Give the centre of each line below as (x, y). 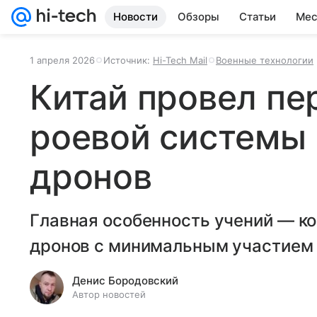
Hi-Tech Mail (180, 60)
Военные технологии (265, 60)
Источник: (128, 60)
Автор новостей (109, 294)
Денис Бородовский (125, 281)
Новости (136, 17)
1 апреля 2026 (62, 60)
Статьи (258, 17)
